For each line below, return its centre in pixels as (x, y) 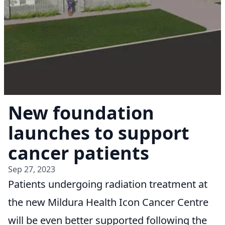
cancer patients (79, 153)
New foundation (81, 113)
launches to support (99, 133)
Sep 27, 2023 (32, 170)
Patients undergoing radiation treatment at (108, 184)
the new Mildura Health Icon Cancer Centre (108, 202)
